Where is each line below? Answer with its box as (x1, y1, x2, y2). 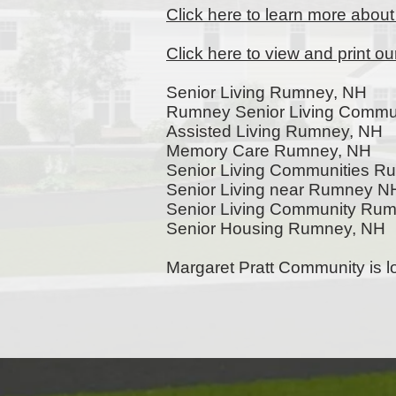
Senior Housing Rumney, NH (166, 219, 385, 238)
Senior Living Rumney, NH (166, 83, 367, 102)
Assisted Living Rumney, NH (166, 122, 383, 141)
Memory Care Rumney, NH (166, 141, 371, 160)
